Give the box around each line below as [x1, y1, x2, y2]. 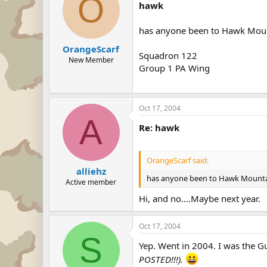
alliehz [76, 165, 106, 178]
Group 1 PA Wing [139, 61, 210, 74]
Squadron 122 [139, 49, 197, 61]
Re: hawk [139, 121, 179, 133]
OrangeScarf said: [147, 155, 209, 166]
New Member [68, 55, 114, 66]
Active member [66, 177, 116, 188]
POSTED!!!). [139, 253, 185, 265]
